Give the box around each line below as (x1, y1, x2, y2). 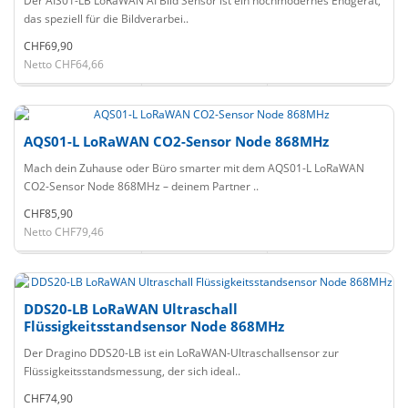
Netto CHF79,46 (24, 224, 104, 240)
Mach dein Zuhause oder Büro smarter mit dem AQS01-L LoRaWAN (24, 160, 364, 176)
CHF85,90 (24, 206, 73, 221)
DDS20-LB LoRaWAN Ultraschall (24, 300, 238, 318)
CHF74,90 (24, 391, 73, 406)
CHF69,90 (24, 38, 73, 54)
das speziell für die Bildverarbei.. (24, 11, 189, 26)
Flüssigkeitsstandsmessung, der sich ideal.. (24, 363, 240, 379)
